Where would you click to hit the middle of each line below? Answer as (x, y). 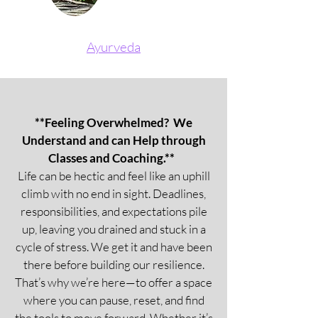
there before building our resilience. (114, 264)
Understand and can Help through (114, 140)
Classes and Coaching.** (114, 158)
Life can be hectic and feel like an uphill (114, 176)
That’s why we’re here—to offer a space (114, 282)
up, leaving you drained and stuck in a (114, 229)
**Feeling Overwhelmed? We (114, 122)
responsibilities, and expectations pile (114, 211)
